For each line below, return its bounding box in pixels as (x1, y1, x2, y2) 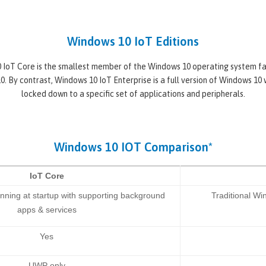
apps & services (17, 204, 77, 214)
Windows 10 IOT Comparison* (53, 140, 213, 154)
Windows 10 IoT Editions (67, 34, 199, 48)
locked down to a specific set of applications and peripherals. (21, 88, 245, 99)
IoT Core (29, 170, 64, 180)
